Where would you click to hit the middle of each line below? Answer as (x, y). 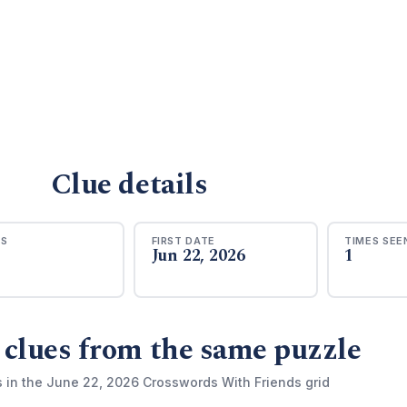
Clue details (129, 185)
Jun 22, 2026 (198, 255)
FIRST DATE (184, 240)
